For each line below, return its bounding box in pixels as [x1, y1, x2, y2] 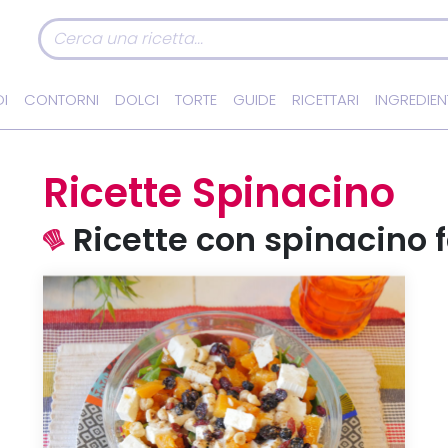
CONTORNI [24, 91, 99, 109]
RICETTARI [292, 91, 359, 109]
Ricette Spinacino [43, 168, 396, 219]
